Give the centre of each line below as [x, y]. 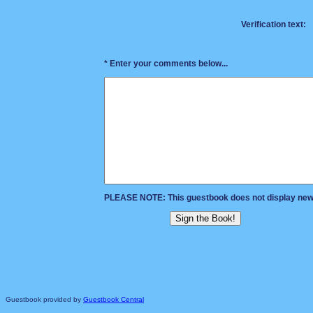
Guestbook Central [114, 299]
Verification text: [274, 24]
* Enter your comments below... [166, 64]
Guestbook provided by [44, 299]
